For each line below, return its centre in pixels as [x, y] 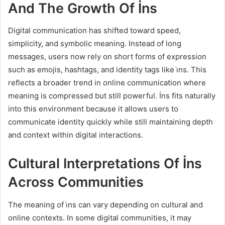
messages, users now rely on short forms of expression [107, 57]
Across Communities [76, 182]
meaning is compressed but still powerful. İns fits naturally [112, 96]
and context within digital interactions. [76, 135]
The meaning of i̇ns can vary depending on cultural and [105, 204]
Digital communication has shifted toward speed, [94, 31]
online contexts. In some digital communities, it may [100, 217]
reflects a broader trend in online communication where [107, 83]
